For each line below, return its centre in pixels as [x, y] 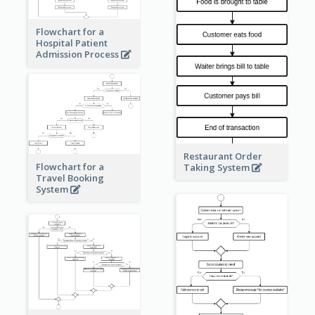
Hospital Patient [71, 43]
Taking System [217, 168]
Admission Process [78, 54]
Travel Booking [70, 178]
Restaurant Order [223, 156]
